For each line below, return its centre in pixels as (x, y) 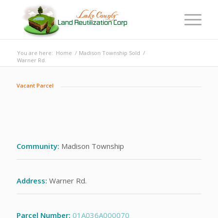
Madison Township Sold (109, 53)
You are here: (35, 53)
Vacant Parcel (35, 85)
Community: (38, 146)
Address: (32, 181)
